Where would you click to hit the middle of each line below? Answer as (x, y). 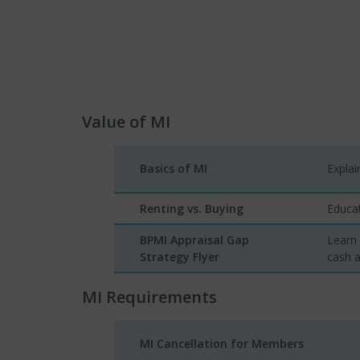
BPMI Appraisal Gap (194, 239)
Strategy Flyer (180, 256)
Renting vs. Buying (192, 208)
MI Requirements (149, 297)
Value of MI (126, 121)
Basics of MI (174, 168)
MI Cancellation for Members (222, 343)
